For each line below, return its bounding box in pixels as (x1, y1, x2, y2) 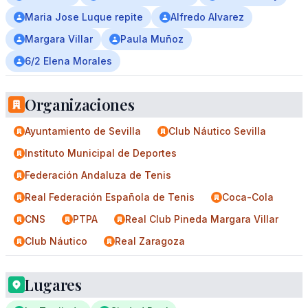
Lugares (25, 274, 82, 295)
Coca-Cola (222, 191, 274, 203)
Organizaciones (25, 94, 135, 115)
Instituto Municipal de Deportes (25, 147, 177, 159)
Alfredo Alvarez (170, 11, 244, 23)
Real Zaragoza (115, 235, 185, 247)
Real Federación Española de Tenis (25, 191, 195, 203)
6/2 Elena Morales (25, 55, 112, 67)
